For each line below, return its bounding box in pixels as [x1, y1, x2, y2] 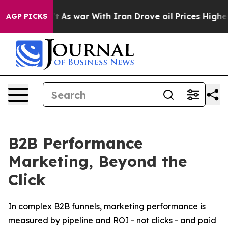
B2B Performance [8, 133, 142, 153]
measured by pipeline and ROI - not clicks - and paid [8, 215, 216, 225]
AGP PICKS [6, 12, 47, 21]
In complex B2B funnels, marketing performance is [8, 201, 206, 211]
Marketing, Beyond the [8, 152, 187, 171]
